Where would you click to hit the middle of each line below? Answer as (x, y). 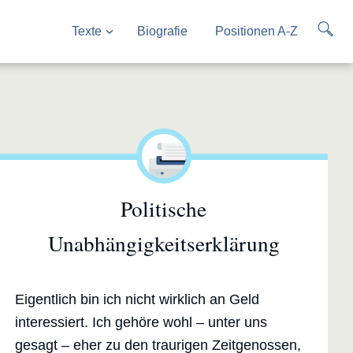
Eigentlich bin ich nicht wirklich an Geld (137, 300)
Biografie (162, 31)
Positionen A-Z (256, 31)
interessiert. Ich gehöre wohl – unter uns (141, 323)
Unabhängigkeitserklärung (163, 243)
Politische (164, 209)
